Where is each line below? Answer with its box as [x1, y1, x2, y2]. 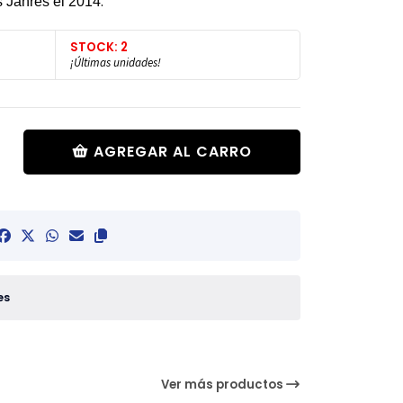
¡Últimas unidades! [70, 54, 161, 70]
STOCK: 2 [70, 38, 128, 56]
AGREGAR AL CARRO [94, 140, 253, 162]
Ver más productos [160, 376, 286, 394]
